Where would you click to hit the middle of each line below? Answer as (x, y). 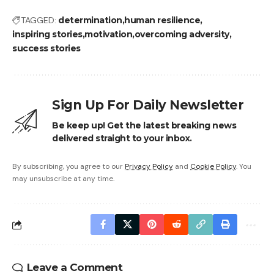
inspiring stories (47, 35)
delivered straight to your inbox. (122, 139)
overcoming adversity (182, 35)
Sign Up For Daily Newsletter (148, 105)
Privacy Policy (149, 167)
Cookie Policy (213, 167)
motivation (108, 35)
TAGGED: (39, 20)
